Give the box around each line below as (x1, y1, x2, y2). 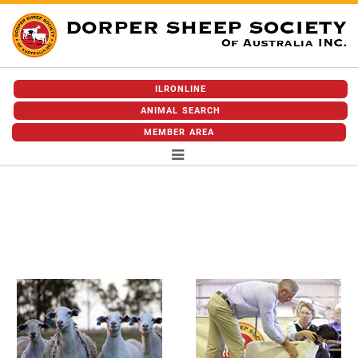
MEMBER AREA (143, 127, 215, 138)
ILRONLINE (154, 84, 207, 95)
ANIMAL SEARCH (140, 105, 221, 117)
